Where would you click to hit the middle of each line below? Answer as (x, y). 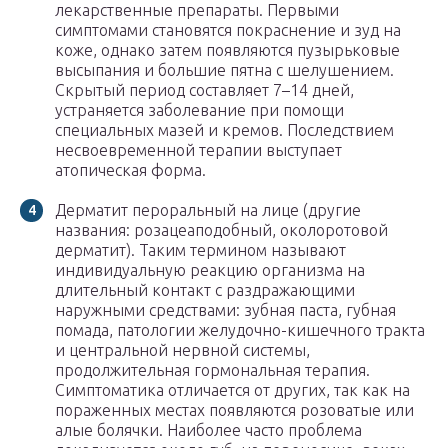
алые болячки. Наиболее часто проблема (208, 430)
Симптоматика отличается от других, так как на (232, 390)
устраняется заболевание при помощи (199, 110)
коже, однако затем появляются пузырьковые (227, 50)
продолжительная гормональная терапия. (212, 370)
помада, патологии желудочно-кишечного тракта (240, 330)
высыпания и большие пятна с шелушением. (224, 70)
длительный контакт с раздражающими (205, 290)
